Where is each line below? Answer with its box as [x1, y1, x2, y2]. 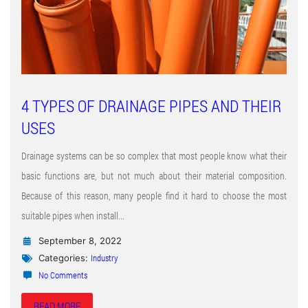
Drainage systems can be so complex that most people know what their [21, 148, 287, 162]
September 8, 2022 [36, 234, 122, 246]
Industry [91, 251, 118, 264]
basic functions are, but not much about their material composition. [21, 168, 287, 182]
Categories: [36, 252, 91, 263]
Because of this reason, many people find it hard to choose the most [21, 188, 287, 202]
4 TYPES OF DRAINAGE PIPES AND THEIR [21, 94, 281, 117]
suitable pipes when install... [21, 208, 124, 222]
